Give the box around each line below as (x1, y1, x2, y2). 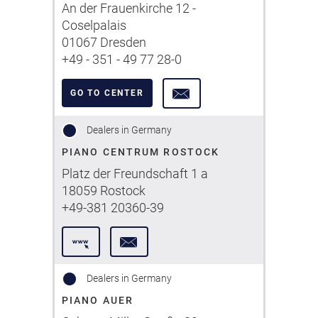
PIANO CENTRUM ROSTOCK (62, 146, 220, 158)
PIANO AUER (62, 295, 133, 306)
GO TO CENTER (70, 88, 144, 98)
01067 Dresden (62, 35, 146, 50)
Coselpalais (62, 18, 126, 33)
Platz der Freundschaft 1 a (62, 166, 208, 181)
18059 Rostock (62, 183, 146, 198)
